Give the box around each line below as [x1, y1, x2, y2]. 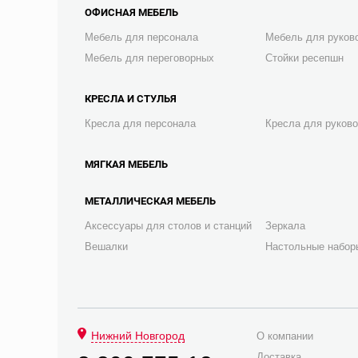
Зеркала [265, 220, 306, 232]
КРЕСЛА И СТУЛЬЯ [85, 93, 177, 105]
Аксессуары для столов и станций [85, 220, 252, 232]
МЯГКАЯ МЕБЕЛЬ [85, 158, 168, 170]
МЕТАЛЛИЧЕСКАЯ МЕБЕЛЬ [85, 195, 216, 207]
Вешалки [85, 241, 128, 253]
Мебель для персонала [85, 31, 198, 43]
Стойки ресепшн [265, 52, 344, 64]
